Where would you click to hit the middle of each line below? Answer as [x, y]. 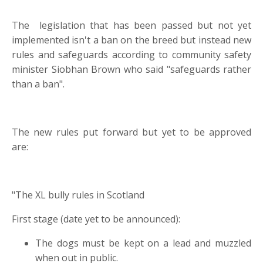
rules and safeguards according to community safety [131, 54]
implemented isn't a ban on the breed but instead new [131, 40]
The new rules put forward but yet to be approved [131, 132]
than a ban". [38, 84]
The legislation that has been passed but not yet [131, 25]
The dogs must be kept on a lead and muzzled [143, 243]
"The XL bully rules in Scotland [78, 195]
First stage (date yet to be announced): [96, 219]
